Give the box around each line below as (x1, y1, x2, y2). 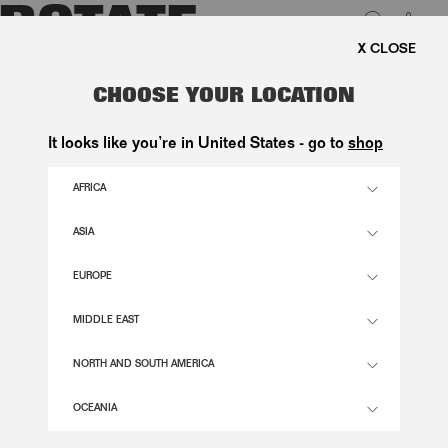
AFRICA (73, 184, 106, 195)
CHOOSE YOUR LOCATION (93, 88, 355, 109)
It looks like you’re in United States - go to (48, 137, 348, 154)
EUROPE (73, 272, 112, 283)
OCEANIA (73, 404, 117, 415)
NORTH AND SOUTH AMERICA (73, 360, 214, 371)
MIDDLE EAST (73, 316, 139, 327)
